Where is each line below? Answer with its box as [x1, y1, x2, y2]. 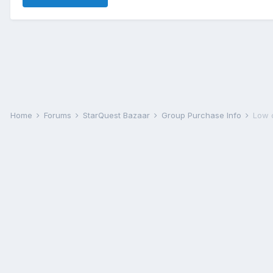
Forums [44, 110, 74, 120]
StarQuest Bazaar [83, 110, 152, 120]
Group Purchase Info [161, 110, 244, 120]
